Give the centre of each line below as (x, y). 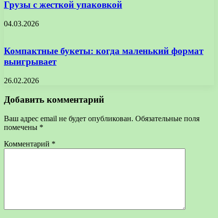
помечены (22, 127)
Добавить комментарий (54, 99)
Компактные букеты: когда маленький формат (104, 51)
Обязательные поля (167, 118)
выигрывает (30, 62)
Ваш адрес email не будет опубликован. (69, 118)
